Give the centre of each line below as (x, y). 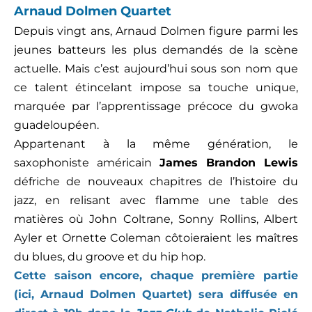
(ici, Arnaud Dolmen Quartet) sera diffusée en (156, 295)
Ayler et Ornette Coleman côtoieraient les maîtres (156, 238)
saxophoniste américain (87, 163)
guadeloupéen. (56, 125)
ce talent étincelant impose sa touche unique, (156, 88)
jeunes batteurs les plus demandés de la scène (156, 50)
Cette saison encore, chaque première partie (156, 276)
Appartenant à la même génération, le (156, 144)
